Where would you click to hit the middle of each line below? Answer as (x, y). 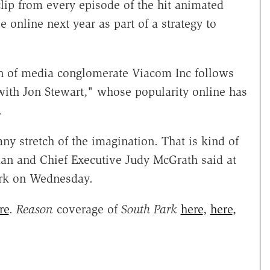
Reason (34, 209)
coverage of (87, 209)
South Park (149, 209)
